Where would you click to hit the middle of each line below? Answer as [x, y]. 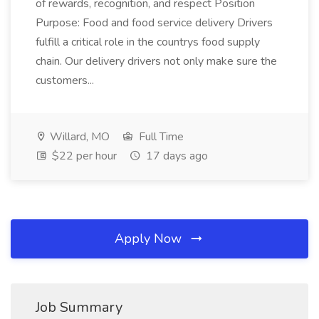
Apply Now [150, 239]
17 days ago [176, 156]
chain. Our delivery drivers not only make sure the [156, 61]
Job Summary [79, 307]
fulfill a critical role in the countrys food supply [148, 42]
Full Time [160, 137]
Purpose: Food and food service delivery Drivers [154, 23]
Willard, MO [78, 137]
